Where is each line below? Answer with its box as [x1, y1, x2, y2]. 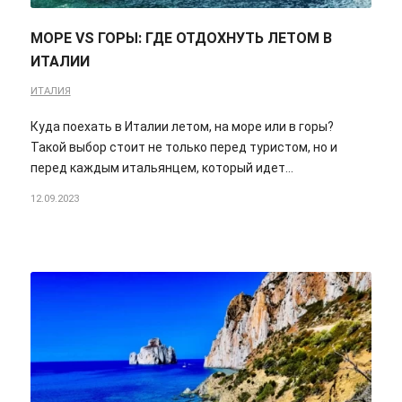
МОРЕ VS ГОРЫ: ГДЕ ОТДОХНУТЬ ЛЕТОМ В [30, 30, 332, 48]
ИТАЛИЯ [30, 85, 71, 98]
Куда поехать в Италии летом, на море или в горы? [30, 119, 334, 135]
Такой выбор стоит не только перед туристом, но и [30, 140, 337, 155]
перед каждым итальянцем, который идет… [30, 161, 293, 176]
